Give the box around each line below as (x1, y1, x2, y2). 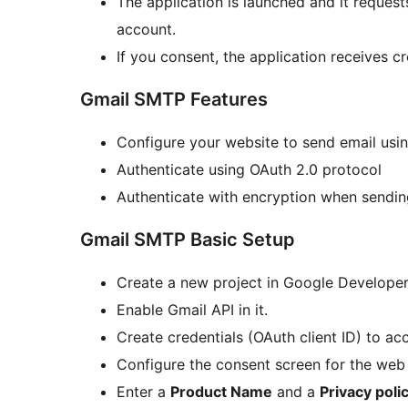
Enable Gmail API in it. (117, 301, 268, 320)
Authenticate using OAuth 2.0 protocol (117, 160, 382, 179)
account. (117, 20, 176, 39)
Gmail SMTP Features (80, 88, 268, 111)
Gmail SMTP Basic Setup (80, 229, 295, 251)
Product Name (170, 382, 272, 402)
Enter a (117, 382, 170, 402)
